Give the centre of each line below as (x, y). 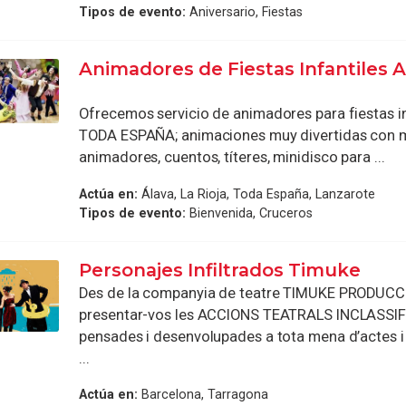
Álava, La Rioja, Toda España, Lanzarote (257, 193)
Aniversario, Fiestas (245, 12)
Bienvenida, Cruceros (250, 213)
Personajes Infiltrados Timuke (220, 270)
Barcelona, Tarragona (203, 395)
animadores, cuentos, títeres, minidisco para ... (232, 158)
